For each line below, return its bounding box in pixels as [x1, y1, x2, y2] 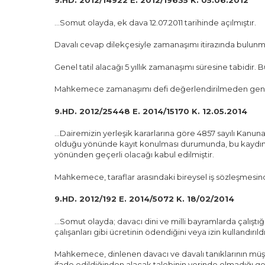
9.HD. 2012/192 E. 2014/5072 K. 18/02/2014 [54, 194, 234, 203]
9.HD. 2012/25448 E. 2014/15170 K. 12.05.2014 [54, 106, 247, 116]
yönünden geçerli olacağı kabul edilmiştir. [54, 150, 214, 159]
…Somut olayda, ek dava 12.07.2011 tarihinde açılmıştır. [54, 17, 256, 27]
